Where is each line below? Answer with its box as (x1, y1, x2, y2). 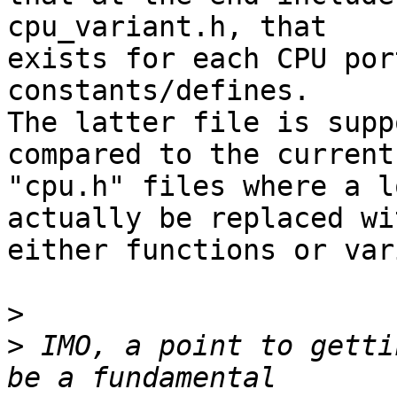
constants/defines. (7, 74, 310, 107)
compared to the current (7, 138, 394, 171)
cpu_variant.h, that (7, 11, 327, 43)
